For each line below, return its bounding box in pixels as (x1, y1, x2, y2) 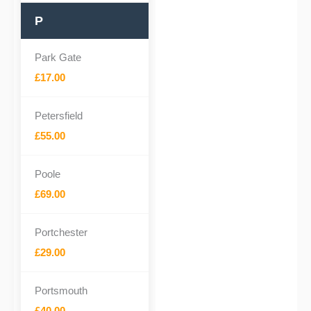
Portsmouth (35, 285, 87, 296)
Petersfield (35, 110, 83, 121)
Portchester (35, 226, 87, 238)
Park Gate (35, 51, 81, 63)
